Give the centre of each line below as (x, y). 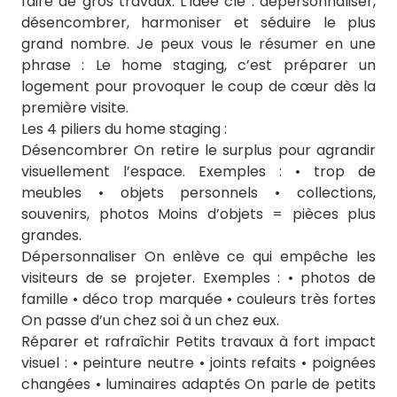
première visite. (75, 108)
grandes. (51, 235)
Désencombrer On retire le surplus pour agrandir (198, 150)
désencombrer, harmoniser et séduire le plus (198, 23)
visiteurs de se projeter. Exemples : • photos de (198, 278)
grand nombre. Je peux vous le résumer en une (198, 44)
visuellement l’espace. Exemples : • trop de (198, 171)
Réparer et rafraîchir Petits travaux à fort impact (198, 342)
